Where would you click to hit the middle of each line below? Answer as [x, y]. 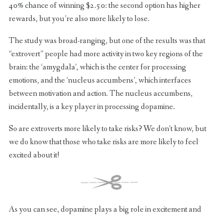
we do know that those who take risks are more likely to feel [103, 142]
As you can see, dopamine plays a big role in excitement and [105, 209]
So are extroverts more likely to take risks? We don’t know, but [107, 129]
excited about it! [34, 155]
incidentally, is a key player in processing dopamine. [92, 107]
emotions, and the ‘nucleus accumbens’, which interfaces [100, 81]
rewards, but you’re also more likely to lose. [79, 19]
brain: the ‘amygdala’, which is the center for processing [97, 67]
